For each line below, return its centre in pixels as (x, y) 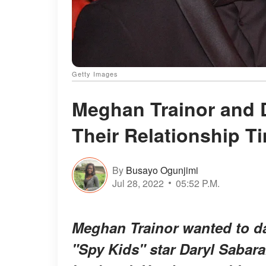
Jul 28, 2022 (138, 183)
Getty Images (95, 74)
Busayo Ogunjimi (162, 170)
